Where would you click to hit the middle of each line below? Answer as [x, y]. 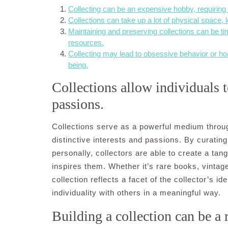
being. [78, 65]
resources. [86, 42]
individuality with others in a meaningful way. [136, 193]
